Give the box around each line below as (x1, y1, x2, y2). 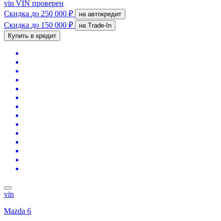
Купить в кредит (8, 32, 56, 39)
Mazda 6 (4, 206, 31, 215)
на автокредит (88, 10, 121, 18)
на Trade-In (88, 21, 111, 29)
